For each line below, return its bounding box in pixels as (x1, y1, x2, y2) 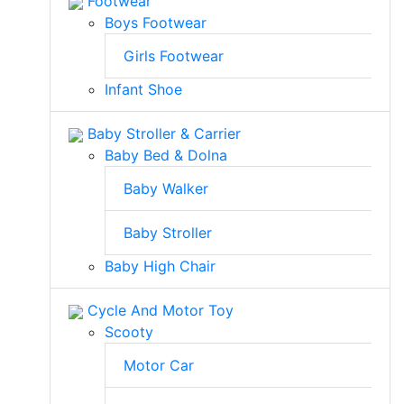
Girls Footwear (124, 47, 224, 65)
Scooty (105, 323, 153, 341)
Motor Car (124, 356, 194, 374)
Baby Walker (124, 179, 208, 197)
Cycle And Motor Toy (83, 301, 234, 319)
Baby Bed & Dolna (105, 146, 227, 164)
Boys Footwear (105, 14, 207, 32)
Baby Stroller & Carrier (83, 124, 241, 142)
